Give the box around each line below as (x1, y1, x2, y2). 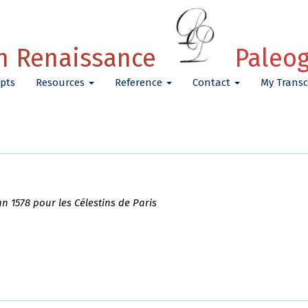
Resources (36, 76, 87, 89)
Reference (115, 76, 165, 89)
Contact (192, 76, 233, 89)
